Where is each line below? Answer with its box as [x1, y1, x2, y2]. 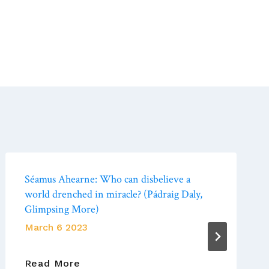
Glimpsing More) [24, 202, 99, 216]
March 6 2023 [24, 221, 88, 233]
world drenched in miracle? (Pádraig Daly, [24, 187, 202, 201]
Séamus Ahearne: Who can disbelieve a [24, 172, 190, 186]
